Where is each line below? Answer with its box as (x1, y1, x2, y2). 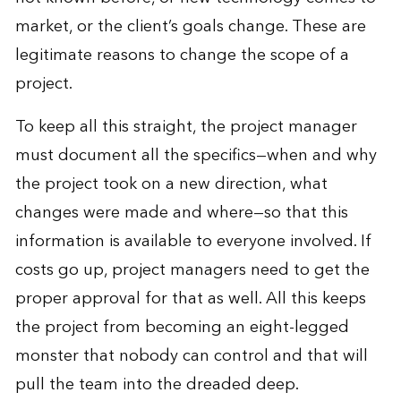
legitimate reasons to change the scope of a (14, 40, 349, 69)
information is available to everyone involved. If (14, 226, 371, 255)
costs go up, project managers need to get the (14, 255, 370, 284)
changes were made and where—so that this (14, 198, 348, 226)
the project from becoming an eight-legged (14, 312, 349, 341)
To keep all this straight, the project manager (14, 112, 357, 141)
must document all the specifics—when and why (14, 141, 377, 169)
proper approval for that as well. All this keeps (14, 284, 366, 312)
